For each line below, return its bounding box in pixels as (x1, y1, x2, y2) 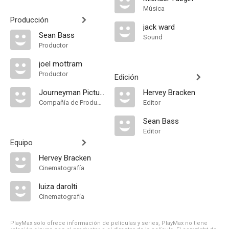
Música (143, 5, 165, 12)
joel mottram (39, 59, 82, 68)
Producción (10, 15, 49, 25)
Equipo (10, 138, 33, 147)
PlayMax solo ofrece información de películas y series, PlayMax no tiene (10, 220, 208, 226)
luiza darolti (39, 182, 77, 191)
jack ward (143, 22, 175, 32)
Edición (114, 73, 139, 82)
